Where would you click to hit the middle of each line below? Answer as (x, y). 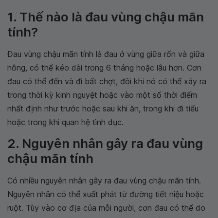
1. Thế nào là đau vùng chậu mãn (106, 17)
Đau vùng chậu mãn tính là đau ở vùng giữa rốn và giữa (106, 54)
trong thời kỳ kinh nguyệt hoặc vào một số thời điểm (102, 95)
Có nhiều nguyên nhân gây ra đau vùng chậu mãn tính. (104, 181)
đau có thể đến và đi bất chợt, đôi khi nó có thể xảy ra (107, 81)
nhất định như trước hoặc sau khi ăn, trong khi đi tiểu (103, 109)
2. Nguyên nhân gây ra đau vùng (105, 143)
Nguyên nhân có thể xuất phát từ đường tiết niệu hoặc (106, 194)
